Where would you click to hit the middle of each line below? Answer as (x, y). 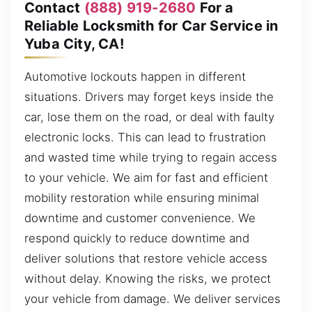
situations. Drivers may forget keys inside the (149, 97)
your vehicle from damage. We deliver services (153, 299)
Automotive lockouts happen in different (135, 77)
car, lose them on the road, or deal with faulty (149, 117)
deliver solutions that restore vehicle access (146, 259)
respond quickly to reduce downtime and (137, 239)
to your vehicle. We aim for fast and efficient (146, 178)
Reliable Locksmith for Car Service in (151, 25)
